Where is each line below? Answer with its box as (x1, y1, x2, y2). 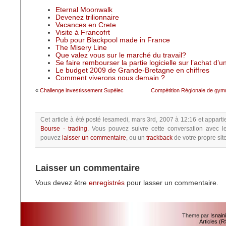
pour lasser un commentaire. (125, 179, 218, 187)
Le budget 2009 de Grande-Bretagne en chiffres (55, 67, 209, 74)
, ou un (126, 134, 146, 141)
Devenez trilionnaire (55, 14, 119, 21)
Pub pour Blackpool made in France (55, 36, 170, 44)
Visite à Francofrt (55, 29, 110, 36)
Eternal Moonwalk (55, 6, 112, 14)
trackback (146, 134, 173, 141)
